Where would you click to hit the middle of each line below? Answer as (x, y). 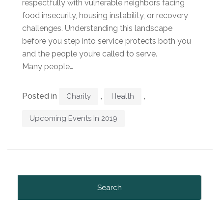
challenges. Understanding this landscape (97, 28)
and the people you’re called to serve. (90, 54)
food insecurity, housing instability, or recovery (105, 15)
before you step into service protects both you (107, 41)
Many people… (48, 66)
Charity (79, 96)
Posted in (41, 96)
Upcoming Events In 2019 (73, 118)
